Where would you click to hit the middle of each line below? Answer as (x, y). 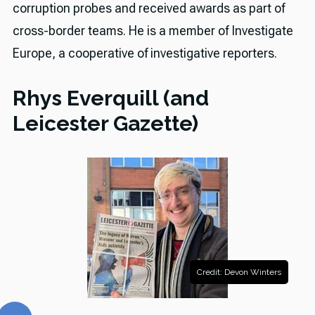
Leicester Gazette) (105, 124)
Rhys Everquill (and (110, 98)
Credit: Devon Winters (239, 272)
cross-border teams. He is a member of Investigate (153, 31)
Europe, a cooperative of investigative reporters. (144, 53)
